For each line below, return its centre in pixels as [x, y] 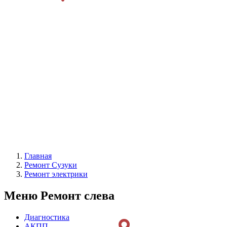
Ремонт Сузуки [51, 165]
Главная [38, 156]
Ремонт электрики [56, 174]
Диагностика [47, 217]
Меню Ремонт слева [59, 196]
